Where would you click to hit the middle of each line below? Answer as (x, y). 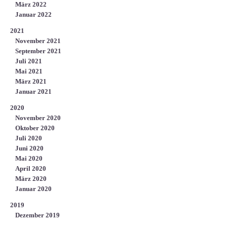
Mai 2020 (29, 159)
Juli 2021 (29, 61)
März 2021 (31, 82)
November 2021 (38, 41)
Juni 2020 (29, 148)
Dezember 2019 (37, 215)
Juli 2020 (29, 138)
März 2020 (31, 179)
